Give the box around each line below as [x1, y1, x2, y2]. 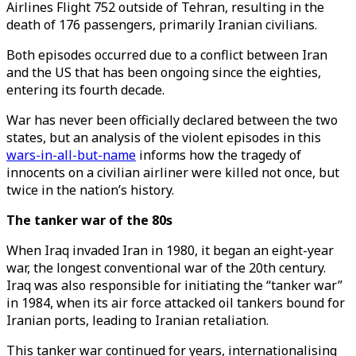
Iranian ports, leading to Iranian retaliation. [6, 311, 269, 329]
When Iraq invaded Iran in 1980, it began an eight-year [6, 242, 334, 259]
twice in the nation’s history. [6, 181, 177, 199]
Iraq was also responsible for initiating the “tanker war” [6, 277, 342, 294]
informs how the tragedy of [136, 146, 301, 164]
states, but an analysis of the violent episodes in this [6, 129, 321, 146]
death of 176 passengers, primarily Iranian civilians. [6, 16, 317, 33]
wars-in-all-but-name [6, 146, 136, 164]
